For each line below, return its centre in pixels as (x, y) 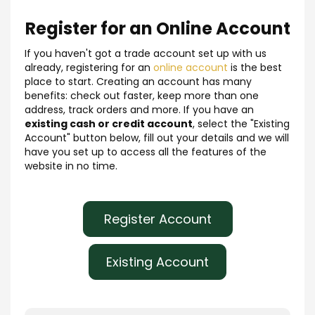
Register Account (157, 219)
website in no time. (71, 166)
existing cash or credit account (109, 123)
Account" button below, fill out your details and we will (157, 137)
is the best (255, 67)
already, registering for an (89, 67)
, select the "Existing (241, 123)
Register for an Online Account (157, 28)
